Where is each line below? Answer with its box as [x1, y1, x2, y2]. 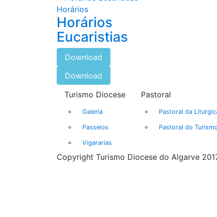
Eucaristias [57, 28, 128, 45]
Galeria [82, 108, 103, 115]
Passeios [82, 123, 108, 131]
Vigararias [82, 139, 112, 146]
